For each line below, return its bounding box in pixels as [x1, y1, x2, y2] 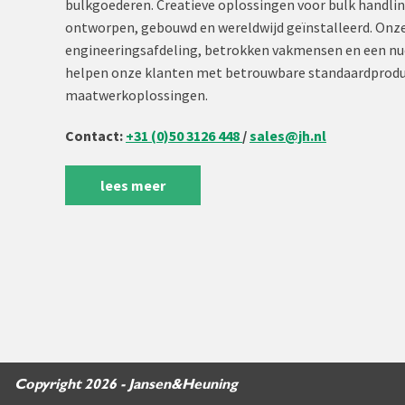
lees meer [100, 176, 165, 194]
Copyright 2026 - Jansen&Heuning [14, 377, 238, 391]
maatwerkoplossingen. [65, 86, 208, 104]
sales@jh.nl [250, 127, 326, 145]
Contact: [65, 127, 123, 145]
